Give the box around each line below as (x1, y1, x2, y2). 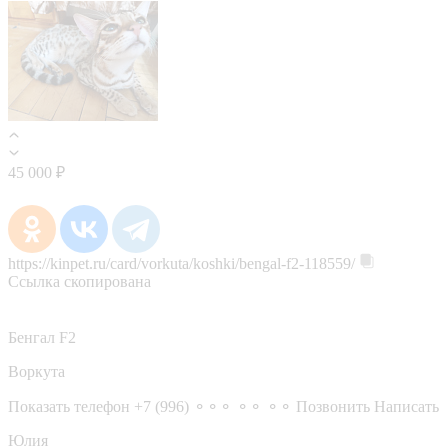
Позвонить (296, 397, 370, 415)
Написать (374, 397, 439, 415)
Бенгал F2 (8, 328, 76, 346)
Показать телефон (8, 397, 130, 415)
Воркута (8, 362, 65, 380)
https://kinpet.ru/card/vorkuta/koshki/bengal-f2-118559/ (8, 254, 355, 272)
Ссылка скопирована (8, 272, 151, 290)
